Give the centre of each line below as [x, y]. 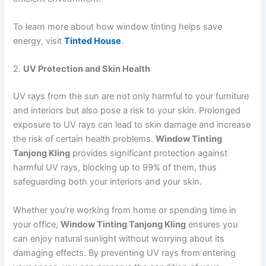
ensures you [212, 224]
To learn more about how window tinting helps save [118, 26]
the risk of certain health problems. [85, 139]
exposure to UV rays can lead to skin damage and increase [132, 125]
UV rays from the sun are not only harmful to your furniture [131, 96]
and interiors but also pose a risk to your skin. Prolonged [127, 111]
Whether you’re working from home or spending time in [125, 210]
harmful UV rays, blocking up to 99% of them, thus [115, 168]
